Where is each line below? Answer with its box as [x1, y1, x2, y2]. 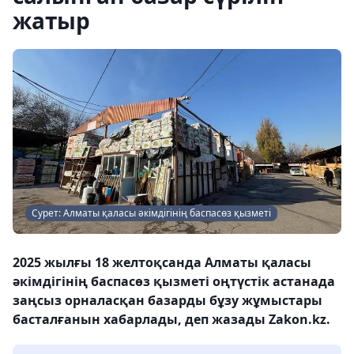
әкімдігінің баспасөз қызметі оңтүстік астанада [13, 273, 335, 290]
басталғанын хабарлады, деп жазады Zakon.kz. [13, 311, 330, 328]
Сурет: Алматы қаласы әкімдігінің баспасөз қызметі [32, 206, 271, 220]
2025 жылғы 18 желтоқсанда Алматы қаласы [13, 254, 311, 271]
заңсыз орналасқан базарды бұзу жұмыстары [13, 292, 322, 309]
